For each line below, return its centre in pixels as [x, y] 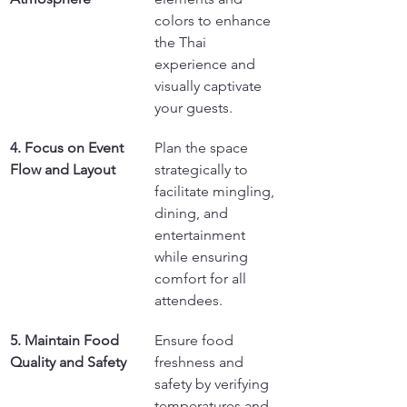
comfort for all [202, 278]
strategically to [203, 169]
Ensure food [196, 340]
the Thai [182, 42]
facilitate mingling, [216, 191]
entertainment [202, 235]
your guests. [194, 108]
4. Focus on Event [69, 148]
